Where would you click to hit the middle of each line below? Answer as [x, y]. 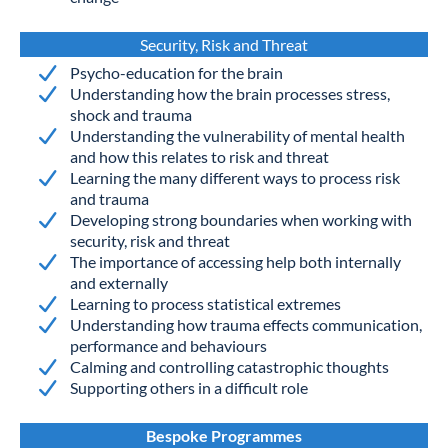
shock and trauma [131, 115]
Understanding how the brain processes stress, [230, 94]
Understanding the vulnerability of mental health [237, 136]
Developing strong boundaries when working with [241, 220]
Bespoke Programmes [224, 436]
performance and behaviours [168, 346]
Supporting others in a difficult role [189, 388]
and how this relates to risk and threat [199, 157]
